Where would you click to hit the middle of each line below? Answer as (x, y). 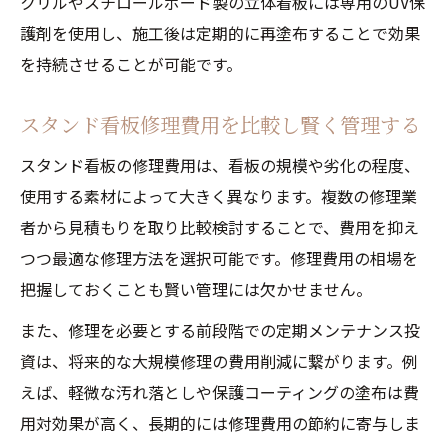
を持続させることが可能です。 (131, 64)
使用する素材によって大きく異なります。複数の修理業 (218, 196)
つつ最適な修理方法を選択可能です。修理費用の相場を (219, 258)
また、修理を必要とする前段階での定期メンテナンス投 (220, 330)
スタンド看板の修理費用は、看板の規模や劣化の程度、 (220, 165)
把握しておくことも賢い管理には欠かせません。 (196, 289)
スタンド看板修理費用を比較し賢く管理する (220, 124)
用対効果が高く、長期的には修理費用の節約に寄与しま (220, 423)
